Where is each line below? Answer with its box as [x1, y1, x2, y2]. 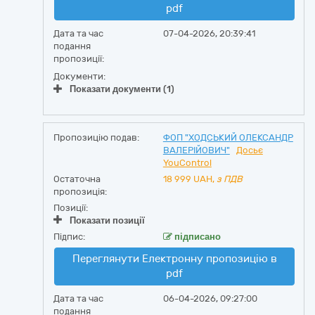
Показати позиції [70, 215, 145, 226]
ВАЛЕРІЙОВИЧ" [162, 145, 230, 155]
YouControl [162, 157, 212, 168]
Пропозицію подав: [53, 132, 139, 143]
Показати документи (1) [70, 84, 174, 94]
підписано [172, 231, 221, 242]
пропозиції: [53, 53, 104, 64]
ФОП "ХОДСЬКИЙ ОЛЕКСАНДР [162, 132, 293, 143]
